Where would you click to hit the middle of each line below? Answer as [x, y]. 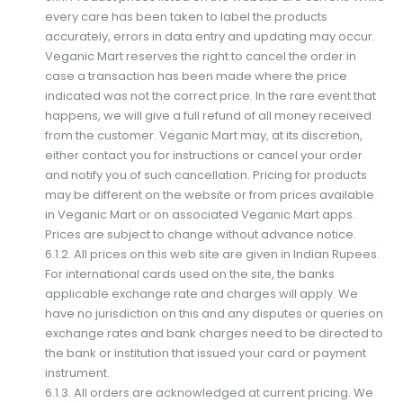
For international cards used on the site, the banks [189, 273]
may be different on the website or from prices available [209, 194]
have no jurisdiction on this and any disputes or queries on [214, 313]
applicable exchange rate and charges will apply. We [201, 293]
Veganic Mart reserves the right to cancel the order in [200, 56]
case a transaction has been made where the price [196, 76]
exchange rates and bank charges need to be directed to [214, 333]
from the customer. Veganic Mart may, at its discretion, [203, 135]
